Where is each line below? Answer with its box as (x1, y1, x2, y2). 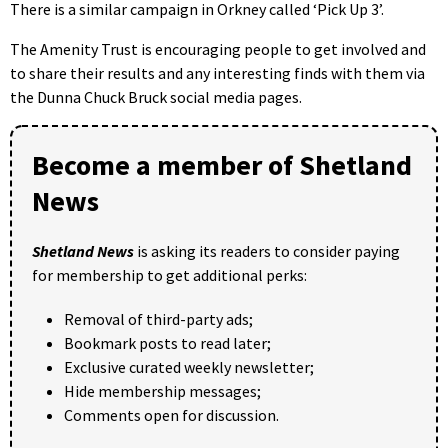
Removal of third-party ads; (64, 308, 253, 329)
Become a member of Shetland (32, 146, 412, 183)
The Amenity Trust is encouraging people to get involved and (10, 38, 426, 59)
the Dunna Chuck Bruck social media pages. (10, 86, 302, 107)
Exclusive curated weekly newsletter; (64, 356, 314, 377)
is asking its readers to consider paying (134, 240, 400, 261)
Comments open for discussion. (64, 404, 279, 425)
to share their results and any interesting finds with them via (10, 62, 425, 83)
